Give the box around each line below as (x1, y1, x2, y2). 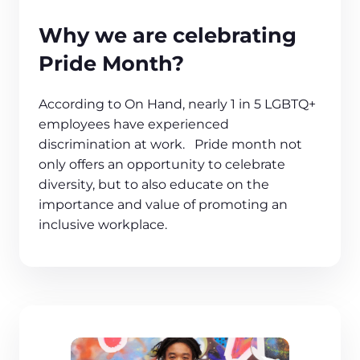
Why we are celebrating (39, 22, 297, 48)
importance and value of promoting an (39, 197, 288, 213)
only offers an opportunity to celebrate (39, 157, 285, 173)
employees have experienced (39, 117, 229, 133)
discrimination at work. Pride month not (39, 137, 302, 153)
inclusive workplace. (39, 217, 167, 233)
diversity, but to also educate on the (39, 177, 269, 193)
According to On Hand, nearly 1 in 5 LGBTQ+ (39, 96, 316, 112)
